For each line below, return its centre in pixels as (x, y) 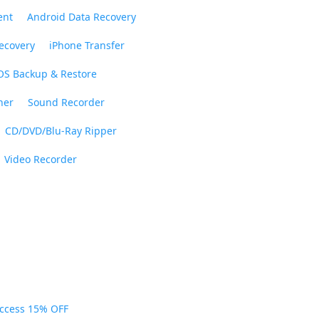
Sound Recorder (66, 102)
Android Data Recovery (81, 17)
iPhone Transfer (87, 45)
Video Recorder (40, 159)
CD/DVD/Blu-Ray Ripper (61, 131)
